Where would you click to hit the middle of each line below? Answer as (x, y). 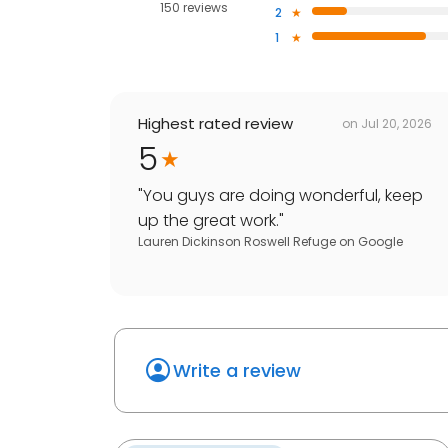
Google (380, 242)
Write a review (237, 371)
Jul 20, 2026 (396, 123)
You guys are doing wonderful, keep (283, 196)
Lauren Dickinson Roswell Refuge (237, 242)
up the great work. (208, 221)
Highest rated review (215, 124)
